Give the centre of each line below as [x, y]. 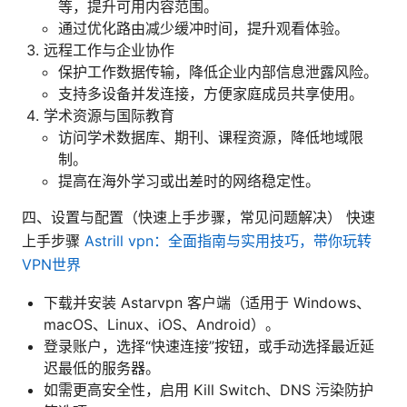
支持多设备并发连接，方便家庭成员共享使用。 [211, 93]
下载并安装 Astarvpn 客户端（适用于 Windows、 [207, 302]
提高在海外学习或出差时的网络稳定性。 [189, 180]
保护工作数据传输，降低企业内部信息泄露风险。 [218, 71]
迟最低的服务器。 [102, 367]
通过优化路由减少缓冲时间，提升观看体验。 [203, 28]
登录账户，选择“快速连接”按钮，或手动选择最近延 [209, 346]
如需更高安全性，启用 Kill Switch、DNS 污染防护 [208, 389]
